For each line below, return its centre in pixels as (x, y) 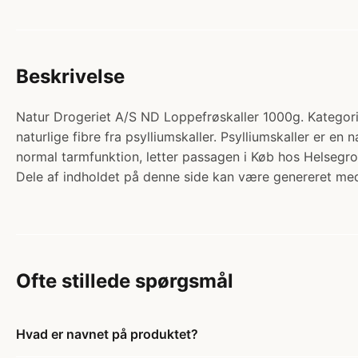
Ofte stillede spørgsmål (125, 281)
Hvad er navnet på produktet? (107, 334)
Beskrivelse (70, 77)
